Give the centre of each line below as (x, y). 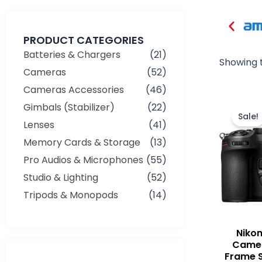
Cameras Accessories (74, 89)
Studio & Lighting (61, 177)
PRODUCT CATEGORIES (84, 40)
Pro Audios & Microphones (83, 160)
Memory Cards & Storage (82, 142)
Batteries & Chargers (72, 54)
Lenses (39, 125)
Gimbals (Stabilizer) (69, 107)
